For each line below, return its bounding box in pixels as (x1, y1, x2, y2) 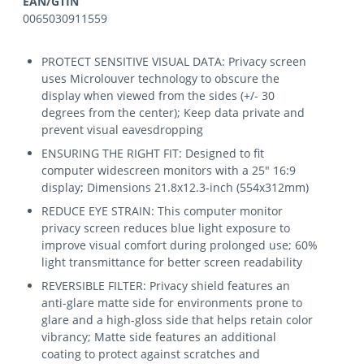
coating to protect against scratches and (41, 346, 261, 362)
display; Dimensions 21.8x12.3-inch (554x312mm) (41, 180, 310, 195)
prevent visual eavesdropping (41, 122, 204, 137)
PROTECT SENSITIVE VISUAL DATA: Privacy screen (41, 54, 307, 69)
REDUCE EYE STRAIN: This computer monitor (41, 203, 284, 219)
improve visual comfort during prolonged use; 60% (41, 237, 318, 253)
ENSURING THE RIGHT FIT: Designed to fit (41, 145, 265, 161)
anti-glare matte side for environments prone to (41, 295, 303, 310)
